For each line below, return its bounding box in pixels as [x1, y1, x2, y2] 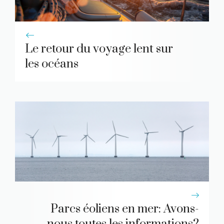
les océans [25, 56, 78, 71]
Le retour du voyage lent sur [25, 41, 173, 56]
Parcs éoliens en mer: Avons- [50, 201, 199, 216]
